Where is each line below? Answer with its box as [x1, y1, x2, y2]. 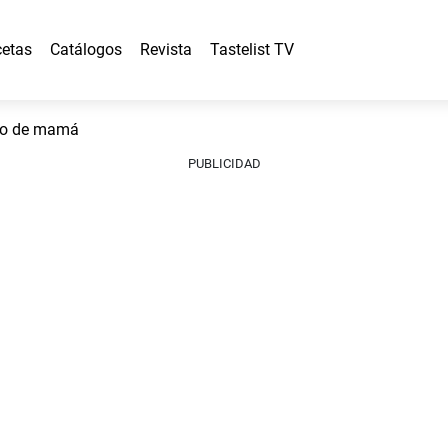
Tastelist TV [210, 40, 294, 59]
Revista [140, 40, 192, 59]
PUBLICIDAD [187, 156, 261, 171]
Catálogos [50, 40, 122, 59]
